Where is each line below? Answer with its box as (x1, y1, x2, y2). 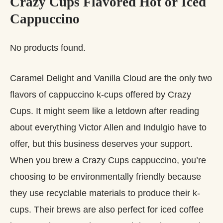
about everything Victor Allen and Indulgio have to (10, 122, 207, 132)
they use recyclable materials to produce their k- (10, 188, 200, 198)
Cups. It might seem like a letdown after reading (10, 106, 199, 116)
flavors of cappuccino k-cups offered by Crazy (10, 89, 191, 100)
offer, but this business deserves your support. (10, 138, 193, 149)
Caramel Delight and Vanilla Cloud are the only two (10, 73, 212, 83)
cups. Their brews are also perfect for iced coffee (10, 204, 204, 215)
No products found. (10, 42, 86, 53)
